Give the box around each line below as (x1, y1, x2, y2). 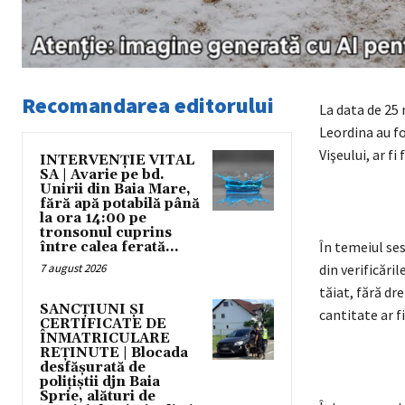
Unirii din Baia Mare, (40, 181, 191, 199)
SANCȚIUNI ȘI (40, 301, 145, 319)
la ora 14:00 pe (40, 210, 146, 228)
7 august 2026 (40, 260, 106, 277)
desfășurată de (40, 359, 146, 377)
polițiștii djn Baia (40, 373, 160, 391)
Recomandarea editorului (22, 91, 274, 120)
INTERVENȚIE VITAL (40, 152, 194, 170)
